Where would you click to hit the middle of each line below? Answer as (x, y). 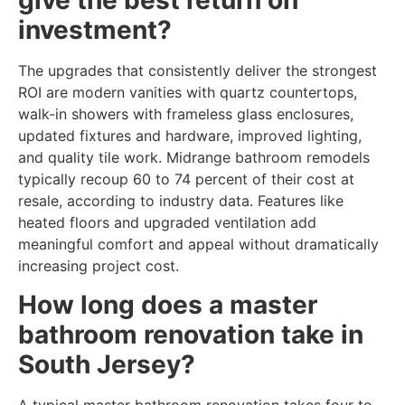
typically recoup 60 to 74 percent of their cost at (186, 179)
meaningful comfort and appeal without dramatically (198, 245)
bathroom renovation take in (191, 334)
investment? (95, 30)
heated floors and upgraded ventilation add (167, 223)
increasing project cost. (99, 266)
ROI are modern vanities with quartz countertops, (188, 93)
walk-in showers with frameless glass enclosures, (186, 114)
